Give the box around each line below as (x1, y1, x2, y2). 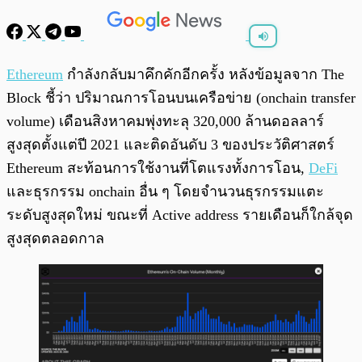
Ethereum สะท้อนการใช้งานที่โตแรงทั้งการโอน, (6, 160, 309, 177)
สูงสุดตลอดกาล (6, 230, 104, 247)
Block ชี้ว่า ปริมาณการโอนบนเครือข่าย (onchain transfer (6, 90, 356, 107)
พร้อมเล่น (47, 61, 84, 72)
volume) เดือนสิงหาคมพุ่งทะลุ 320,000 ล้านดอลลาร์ (6, 113, 324, 130)
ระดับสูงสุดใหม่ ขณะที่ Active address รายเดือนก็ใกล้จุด (6, 207, 353, 224)
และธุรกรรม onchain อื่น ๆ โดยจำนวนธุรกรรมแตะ (6, 183, 324, 200)
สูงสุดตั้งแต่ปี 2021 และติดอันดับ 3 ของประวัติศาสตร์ (6, 137, 335, 154)
